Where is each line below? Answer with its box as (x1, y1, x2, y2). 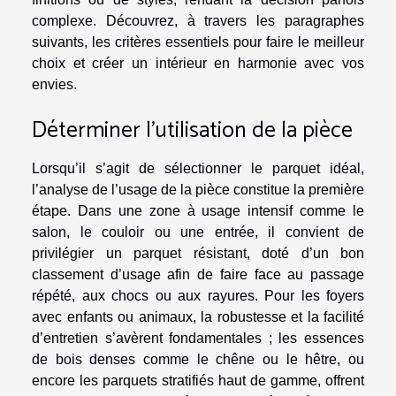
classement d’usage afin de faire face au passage (32, 266, 364, 282)
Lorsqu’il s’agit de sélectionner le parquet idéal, (32, 160, 364, 176)
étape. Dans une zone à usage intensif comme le (32, 202, 364, 218)
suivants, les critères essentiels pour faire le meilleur (32, 34, 364, 49)
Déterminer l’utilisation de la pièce (32, 111, 353, 149)
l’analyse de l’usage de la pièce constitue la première (32, 181, 364, 197)
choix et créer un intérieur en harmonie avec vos (32, 55, 364, 71)
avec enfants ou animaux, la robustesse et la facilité (32, 308, 364, 324)
